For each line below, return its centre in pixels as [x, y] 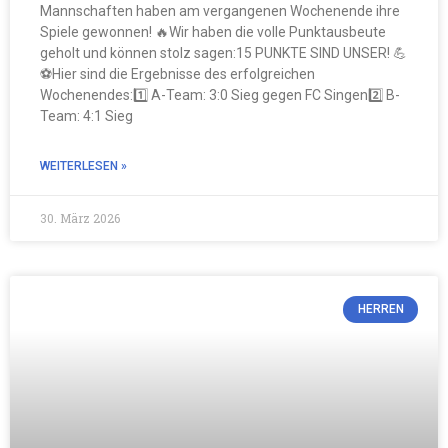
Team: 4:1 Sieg [86, 116]
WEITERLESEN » [83, 166]
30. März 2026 [80, 218]
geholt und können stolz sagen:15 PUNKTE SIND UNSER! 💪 [223, 53]
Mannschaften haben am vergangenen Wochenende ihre [220, 11]
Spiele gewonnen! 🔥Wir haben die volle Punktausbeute [213, 32]
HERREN [380, 309]
